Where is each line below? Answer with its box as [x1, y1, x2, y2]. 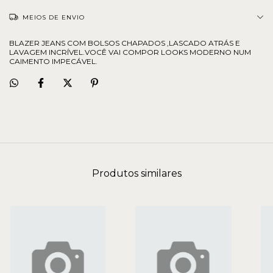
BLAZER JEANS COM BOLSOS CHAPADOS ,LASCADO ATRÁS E [9, 38, 240, 48]
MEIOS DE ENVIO [23, 13, 85, 21]
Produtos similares [91, 167, 182, 179]
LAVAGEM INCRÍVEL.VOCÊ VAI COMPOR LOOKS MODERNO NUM [9, 48, 251, 57]
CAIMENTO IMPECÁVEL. [9, 57, 97, 66]
